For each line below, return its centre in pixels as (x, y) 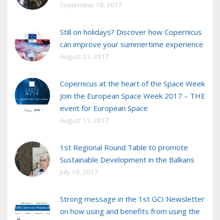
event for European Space (104, 108)
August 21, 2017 (84, 57)
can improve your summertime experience (132, 44)
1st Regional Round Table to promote (124, 148)
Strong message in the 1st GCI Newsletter (132, 199)
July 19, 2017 (79, 172)
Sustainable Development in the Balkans (127, 160)
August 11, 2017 (84, 121)
